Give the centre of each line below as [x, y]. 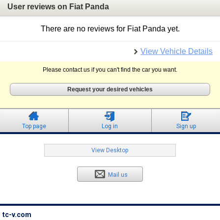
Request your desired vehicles [110, 90]
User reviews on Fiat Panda [58, 6]
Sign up [186, 126]
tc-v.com [17, 215]
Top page [34, 126]
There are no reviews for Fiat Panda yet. [110, 29]
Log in [110, 126]
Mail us [118, 175]
